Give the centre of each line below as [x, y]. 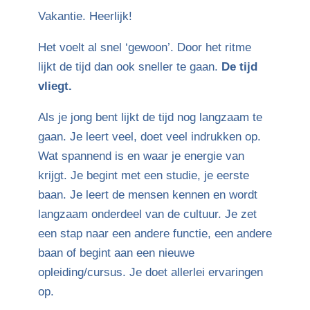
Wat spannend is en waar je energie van [141, 156]
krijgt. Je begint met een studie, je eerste [143, 175]
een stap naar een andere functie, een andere [155, 234]
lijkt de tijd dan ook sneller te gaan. [129, 67]
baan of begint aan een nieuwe [116, 253]
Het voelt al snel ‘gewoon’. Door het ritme [144, 47]
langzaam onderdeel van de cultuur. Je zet [147, 214]
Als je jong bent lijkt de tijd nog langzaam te [150, 117]
